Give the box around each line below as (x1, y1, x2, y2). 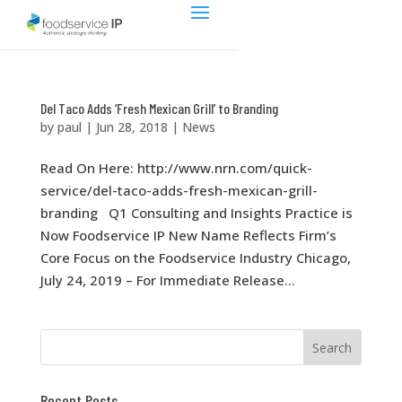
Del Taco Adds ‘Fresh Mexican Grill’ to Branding (39, 100, 278, 117)
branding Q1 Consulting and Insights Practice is (39, 204, 353, 222)
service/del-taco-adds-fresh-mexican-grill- (39, 181, 318, 199)
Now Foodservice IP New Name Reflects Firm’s (39, 226, 336, 244)
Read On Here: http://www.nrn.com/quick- (39, 159, 312, 177)
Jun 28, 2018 (95, 118, 168, 135)
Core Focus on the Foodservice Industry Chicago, (39, 249, 351, 267)
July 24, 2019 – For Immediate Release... (39, 271, 295, 289)
